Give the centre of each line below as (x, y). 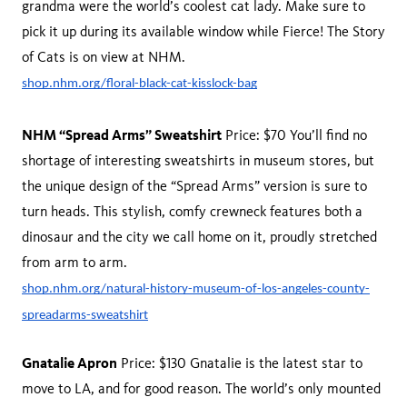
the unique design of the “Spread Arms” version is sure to (194, 186)
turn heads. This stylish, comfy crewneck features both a (192, 211)
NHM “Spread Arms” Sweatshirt (122, 134)
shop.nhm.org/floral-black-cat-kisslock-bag (139, 84)
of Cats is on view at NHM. (105, 57)
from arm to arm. (76, 262)
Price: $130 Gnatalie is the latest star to (240, 363)
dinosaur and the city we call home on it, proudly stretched (199, 237)
